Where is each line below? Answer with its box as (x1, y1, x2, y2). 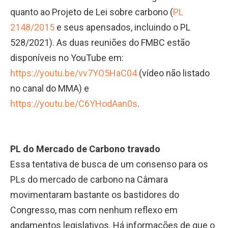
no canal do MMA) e (10, 82, 89, 94)
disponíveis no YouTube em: (10, 52, 124, 63)
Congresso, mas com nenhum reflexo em (10, 204, 178, 215)
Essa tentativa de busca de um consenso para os (10, 158, 208, 169)
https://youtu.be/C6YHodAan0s (10, 98, 137, 109)
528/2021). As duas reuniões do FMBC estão (10, 37, 190, 48)
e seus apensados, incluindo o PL (54, 21, 190, 33)
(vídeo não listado (137, 67, 210, 78)
